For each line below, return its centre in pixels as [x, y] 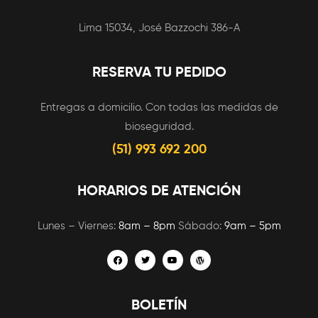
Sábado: [199, 226]
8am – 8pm [147, 226]
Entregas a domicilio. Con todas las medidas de [159, 108]
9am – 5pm [252, 226]
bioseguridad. [159, 127]
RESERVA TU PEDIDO [159, 73]
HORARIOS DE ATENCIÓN [159, 192]
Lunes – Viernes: [78, 226]
